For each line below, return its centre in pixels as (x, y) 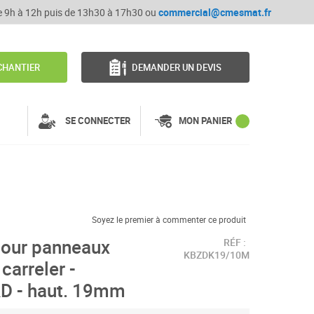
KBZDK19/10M (217, 255)
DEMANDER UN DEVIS (177, 67)
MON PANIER (205, 121)
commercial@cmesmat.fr (214, 12)
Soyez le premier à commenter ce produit (169, 219)
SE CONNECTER (97, 121)
